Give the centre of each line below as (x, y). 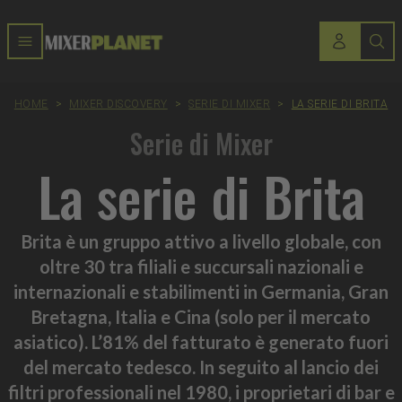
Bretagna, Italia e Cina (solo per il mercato (201, 317)
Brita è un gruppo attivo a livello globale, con (201, 241)
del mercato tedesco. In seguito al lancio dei (201, 367)
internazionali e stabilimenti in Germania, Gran (201, 292)
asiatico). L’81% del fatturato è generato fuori (201, 342)
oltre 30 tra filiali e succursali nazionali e (201, 267)
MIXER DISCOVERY (118, 104)
